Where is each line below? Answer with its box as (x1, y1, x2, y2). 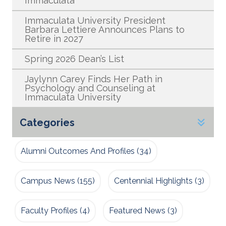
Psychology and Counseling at (25, 83, 155, 94)
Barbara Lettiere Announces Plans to (25, 24, 185, 35)
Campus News (21, 176, 75, 186)
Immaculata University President (25, 15, 165, 26)
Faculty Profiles (21, 206, 78, 216)
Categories (20, 117, 75, 129)
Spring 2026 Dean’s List (25, 53, 124, 65)
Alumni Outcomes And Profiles (21, 146, 135, 156)
